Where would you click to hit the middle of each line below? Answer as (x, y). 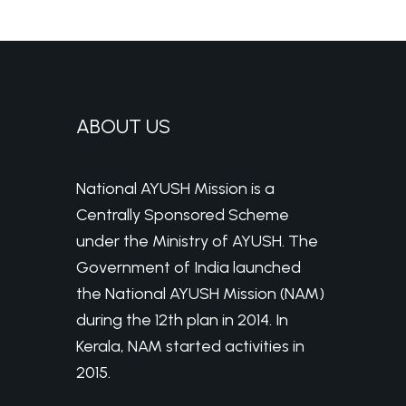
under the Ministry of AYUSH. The (197, 241)
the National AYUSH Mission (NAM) (200, 293)
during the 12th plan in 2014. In (182, 319)
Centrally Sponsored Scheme (183, 214)
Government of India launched (188, 267)
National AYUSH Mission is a (175, 188)
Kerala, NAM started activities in (190, 346)
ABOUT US (123, 126)
